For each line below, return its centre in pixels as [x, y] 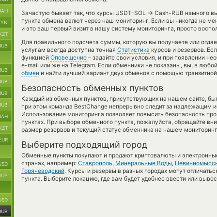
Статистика [133, 50]
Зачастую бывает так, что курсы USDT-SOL [84, 13]
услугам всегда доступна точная [69, 50]
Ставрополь [95, 163]
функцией [36, 57]
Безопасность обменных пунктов [92, 88]
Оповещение [69, 57]
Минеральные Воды [144, 163]
